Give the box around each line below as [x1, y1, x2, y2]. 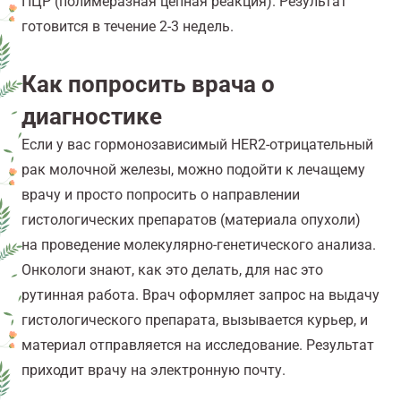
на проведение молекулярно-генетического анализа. [21, 236, 376, 254]
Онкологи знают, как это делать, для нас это [21, 261, 323, 279]
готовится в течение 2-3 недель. [21, 18, 234, 36]
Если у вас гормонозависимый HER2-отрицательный [21, 136, 373, 154]
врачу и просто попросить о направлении [21, 186, 300, 204]
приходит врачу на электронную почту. [21, 362, 286, 380]
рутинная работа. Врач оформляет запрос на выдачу [21, 286, 380, 304]
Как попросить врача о [21, 71, 275, 98]
